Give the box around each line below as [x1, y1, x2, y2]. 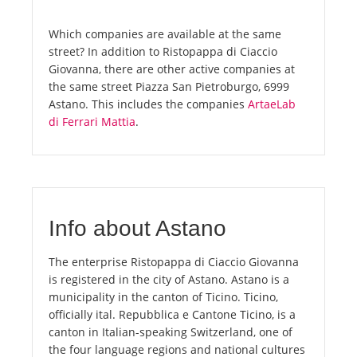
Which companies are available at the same [49, 26, 281, 42]
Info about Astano [49, 216, 226, 241]
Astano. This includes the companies [49, 96, 248, 112]
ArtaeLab [248, 96, 296, 112]
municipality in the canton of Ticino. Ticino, [49, 289, 278, 305]
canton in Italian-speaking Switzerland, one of [49, 324, 292, 340]
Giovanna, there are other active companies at [49, 61, 295, 77]
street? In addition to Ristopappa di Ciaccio [49, 44, 277, 60]
